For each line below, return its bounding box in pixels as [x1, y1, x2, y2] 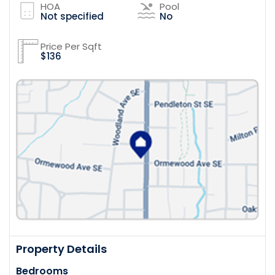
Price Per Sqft [41, 40, 102, 53]
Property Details [16, 241, 107, 257]
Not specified [41, 10, 104, 23]
